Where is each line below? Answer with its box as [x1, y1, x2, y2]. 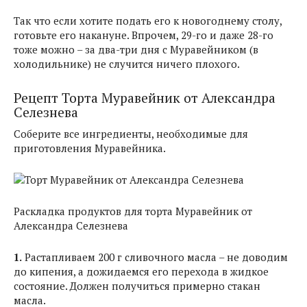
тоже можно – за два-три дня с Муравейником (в [14, 42, 258, 56]
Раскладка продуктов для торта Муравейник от [14, 204, 252, 218]
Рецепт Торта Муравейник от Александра [14, 89, 275, 108]
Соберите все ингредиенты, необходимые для [14, 127, 248, 140]
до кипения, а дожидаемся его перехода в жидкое [14, 265, 269, 278]
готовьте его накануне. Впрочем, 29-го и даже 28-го [14, 28, 273, 42]
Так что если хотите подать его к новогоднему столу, [14, 14, 282, 27]
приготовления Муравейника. [14, 141, 166, 155]
